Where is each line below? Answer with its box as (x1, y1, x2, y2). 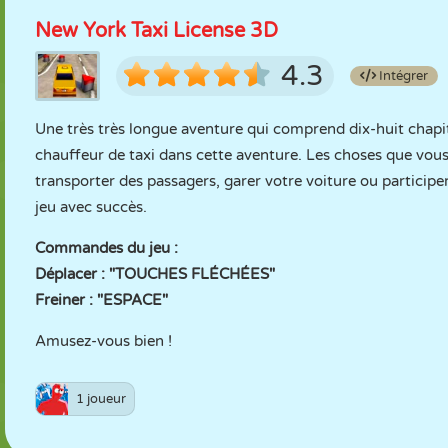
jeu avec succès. (35, 198, 147, 216)
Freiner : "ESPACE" (35, 291, 168, 309)
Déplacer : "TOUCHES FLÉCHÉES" (35, 265, 275, 283)
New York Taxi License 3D (35, 19, 278, 43)
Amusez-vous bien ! (35, 332, 172, 350)
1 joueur (76, 391, 126, 407)
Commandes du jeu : (35, 239, 178, 257)
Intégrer (376, 68, 428, 84)
